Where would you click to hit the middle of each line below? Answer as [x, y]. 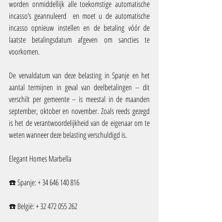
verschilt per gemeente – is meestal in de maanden [79, 99]
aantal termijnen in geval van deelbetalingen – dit [79, 87]
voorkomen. [24, 52]
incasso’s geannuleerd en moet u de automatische [79, 16]
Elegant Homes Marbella [40, 159]
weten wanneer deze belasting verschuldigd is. [68, 135]
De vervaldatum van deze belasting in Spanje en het [79, 76]
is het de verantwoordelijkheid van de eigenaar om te [79, 123]
